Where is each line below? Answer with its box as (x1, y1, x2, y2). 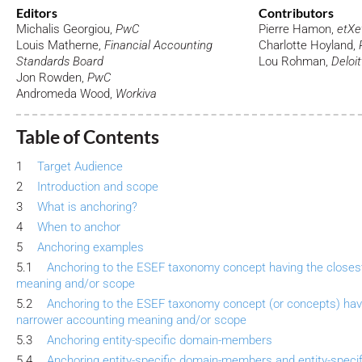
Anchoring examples (37, 240, 144, 255)
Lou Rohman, (259, 54, 331, 69)
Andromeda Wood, (16, 86, 116, 102)
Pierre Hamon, (259, 22, 337, 37)
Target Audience (37, 159, 123, 175)
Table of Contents (16, 125, 159, 148)
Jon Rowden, (16, 70, 87, 86)
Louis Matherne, (16, 38, 104, 53)
